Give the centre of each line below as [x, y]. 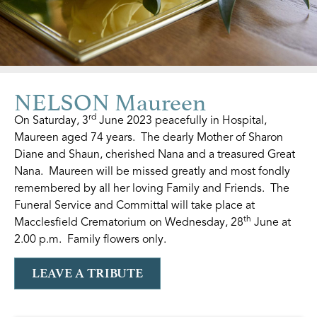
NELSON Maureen [110, 99]
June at [271, 222]
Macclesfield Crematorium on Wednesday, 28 [129, 222]
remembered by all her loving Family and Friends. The [152, 188]
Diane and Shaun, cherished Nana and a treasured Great [155, 154]
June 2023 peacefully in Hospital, [181, 120]
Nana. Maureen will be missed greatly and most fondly [152, 171]
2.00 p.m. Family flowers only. [90, 239]
